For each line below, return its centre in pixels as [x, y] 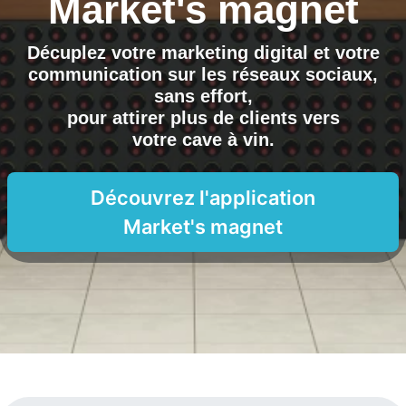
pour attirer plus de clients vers [203, 118]
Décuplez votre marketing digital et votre [203, 53]
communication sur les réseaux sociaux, [203, 74]
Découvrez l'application [203, 198]
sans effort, [203, 96]
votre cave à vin [200, 140]
